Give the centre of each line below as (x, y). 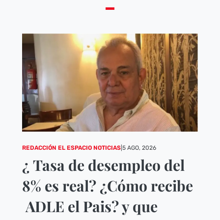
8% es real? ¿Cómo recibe (107, 186)
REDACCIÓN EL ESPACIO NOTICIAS (71, 148)
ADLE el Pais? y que (90, 206)
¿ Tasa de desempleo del (103, 165)
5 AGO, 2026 (139, 148)
